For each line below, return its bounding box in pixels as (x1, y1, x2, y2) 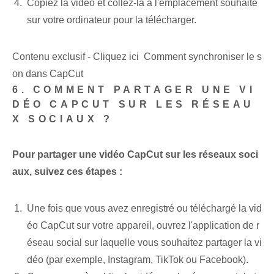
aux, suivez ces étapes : (12, 166, 122, 177)
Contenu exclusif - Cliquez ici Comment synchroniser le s (12, 51, 262, 62)
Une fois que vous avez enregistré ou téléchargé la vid (27, 203, 262, 214)
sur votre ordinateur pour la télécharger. (27, 15, 196, 26)
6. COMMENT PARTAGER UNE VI (12, 84, 256, 95)
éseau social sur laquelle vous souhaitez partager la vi (27, 237, 262, 248)
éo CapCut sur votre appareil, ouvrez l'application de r (27, 220, 259, 231)
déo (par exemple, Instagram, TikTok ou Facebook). (27, 254, 248, 265)
